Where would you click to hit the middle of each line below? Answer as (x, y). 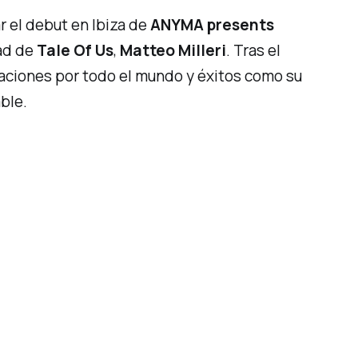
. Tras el (254, 51)
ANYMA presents (213, 25)
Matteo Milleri (173, 51)
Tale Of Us (76, 51)
